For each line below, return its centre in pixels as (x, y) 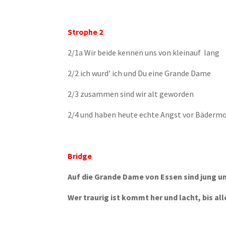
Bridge (80, 156)
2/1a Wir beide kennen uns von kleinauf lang (144, 52)
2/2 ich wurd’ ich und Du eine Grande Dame (139, 73)
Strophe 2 (86, 32)
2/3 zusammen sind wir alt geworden (131, 94)
